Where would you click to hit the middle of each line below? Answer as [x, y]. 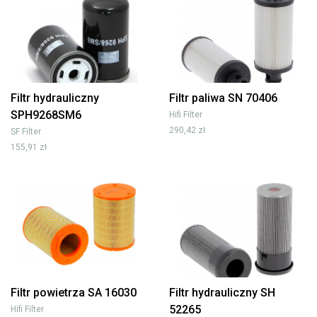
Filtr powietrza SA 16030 [74, 292]
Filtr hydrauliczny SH [222, 292]
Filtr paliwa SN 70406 [223, 98]
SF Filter [26, 131]
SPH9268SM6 [46, 115]
